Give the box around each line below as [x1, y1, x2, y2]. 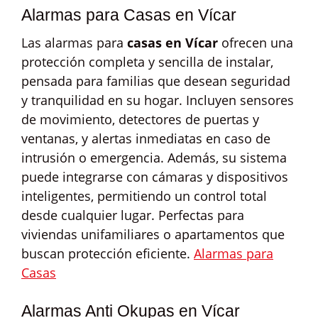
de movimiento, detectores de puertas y [21, 111, 259, 128]
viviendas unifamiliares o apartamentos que [21, 226, 285, 243]
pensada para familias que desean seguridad [21, 72, 290, 89]
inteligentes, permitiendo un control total [21, 187, 267, 204]
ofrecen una [218, 34, 293, 51]
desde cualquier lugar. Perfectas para [21, 207, 244, 224]
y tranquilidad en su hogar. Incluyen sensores [21, 92, 294, 109]
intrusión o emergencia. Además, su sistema [21, 149, 287, 166]
